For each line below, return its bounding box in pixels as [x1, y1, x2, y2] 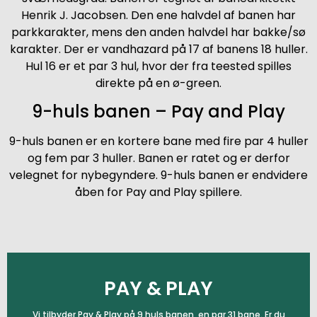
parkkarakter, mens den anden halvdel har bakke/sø [11, 24, 306, 41]
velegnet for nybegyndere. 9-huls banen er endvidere [9, 167, 308, 184]
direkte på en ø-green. [96, 75, 221, 92]
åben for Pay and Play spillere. [75, 184, 242, 201]
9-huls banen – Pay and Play [32, 100, 285, 124]
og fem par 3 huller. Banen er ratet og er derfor [27, 150, 290, 167]
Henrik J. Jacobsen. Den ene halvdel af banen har [21, 7, 296, 24]
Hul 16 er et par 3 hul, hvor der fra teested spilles [25, 58, 292, 75]
